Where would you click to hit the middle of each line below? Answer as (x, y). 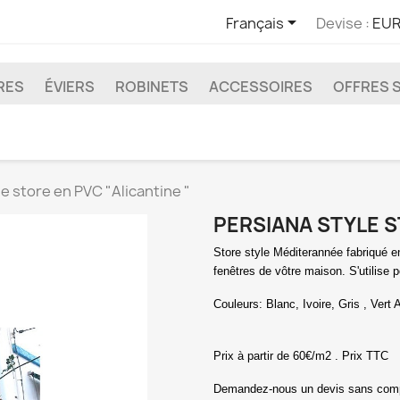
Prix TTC (363, 356)
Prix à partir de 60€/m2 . (276, 356)
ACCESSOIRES (261, 87)
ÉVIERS (70, 87)
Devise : (342, 23)
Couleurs (236, 304)
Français (254, 23)
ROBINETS (152, 87)
